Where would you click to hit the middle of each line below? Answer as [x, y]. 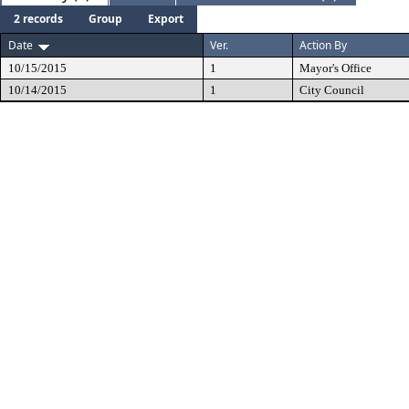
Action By [323, 45]
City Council [332, 90]
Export [166, 19]
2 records [38, 19]
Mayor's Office [336, 68]
